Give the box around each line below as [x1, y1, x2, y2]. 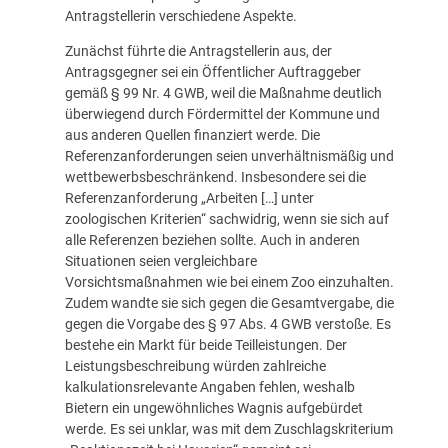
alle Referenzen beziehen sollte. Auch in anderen [64, 232, 360, 249]
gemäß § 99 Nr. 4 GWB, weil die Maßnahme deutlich [64, 85, 382, 102]
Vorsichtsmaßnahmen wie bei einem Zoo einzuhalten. [64, 274, 394, 291]
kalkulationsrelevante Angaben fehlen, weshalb [64, 379, 355, 396]
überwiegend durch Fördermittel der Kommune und [64, 106, 380, 123]
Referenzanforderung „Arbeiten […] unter [64, 190, 314, 207]
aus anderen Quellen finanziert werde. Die [64, 127, 320, 144]
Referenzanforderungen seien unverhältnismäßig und [64, 148, 394, 165]
